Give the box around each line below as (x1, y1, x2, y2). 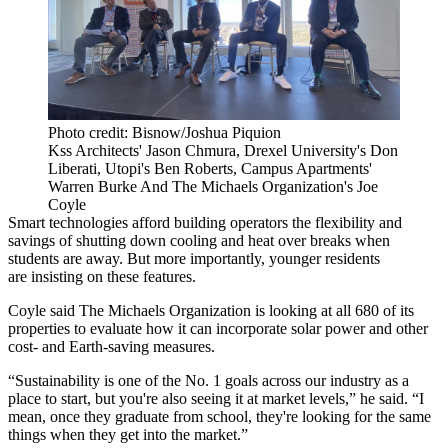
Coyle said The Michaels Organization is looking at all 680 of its (8, 301, 414, 319)
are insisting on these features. (8, 267, 196, 285)
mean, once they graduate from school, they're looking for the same (8, 407, 431, 425)
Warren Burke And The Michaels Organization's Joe (48, 177, 378, 195)
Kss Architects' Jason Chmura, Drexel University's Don (48, 141, 398, 159)
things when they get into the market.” (8, 425, 248, 443)
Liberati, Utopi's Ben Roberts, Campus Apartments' (48, 159, 372, 177)
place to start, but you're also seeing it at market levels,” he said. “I (8, 389, 424, 407)
